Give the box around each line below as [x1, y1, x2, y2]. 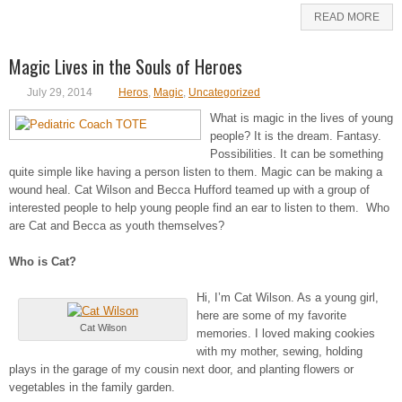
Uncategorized [188, 85, 260, 99]
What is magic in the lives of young [210, 110, 393, 125]
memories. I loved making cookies [197, 326, 375, 340]
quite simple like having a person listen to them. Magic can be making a [9, 164, 382, 179]
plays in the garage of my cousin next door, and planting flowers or [9, 362, 354, 376]
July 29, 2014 [27, 85, 92, 99]
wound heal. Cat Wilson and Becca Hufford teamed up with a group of [9, 182, 370, 197]
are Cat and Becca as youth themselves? [9, 218, 224, 232]
